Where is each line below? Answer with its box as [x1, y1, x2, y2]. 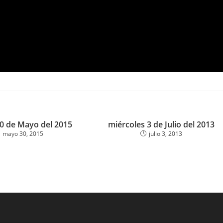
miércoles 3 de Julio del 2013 [108, 119, 215, 130]
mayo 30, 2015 [2, 129, 44, 138]
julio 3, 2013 [149, 129, 183, 138]
